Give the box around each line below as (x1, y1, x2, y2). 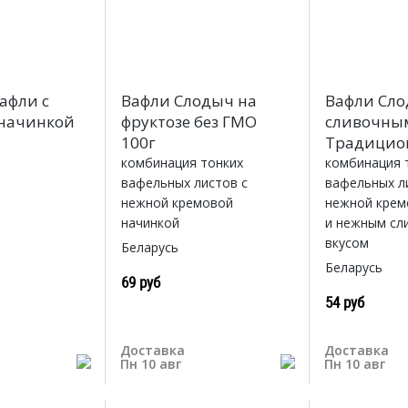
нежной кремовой (120, 194, 233, 212)
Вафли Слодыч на (120, 90, 257, 112)
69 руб (120, 271, 160, 293)
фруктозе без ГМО (120, 111, 257, 133)
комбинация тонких (120, 154, 243, 172)
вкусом (325, 234, 370, 252)
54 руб (325, 291, 365, 313)
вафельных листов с (120, 174, 248, 192)
